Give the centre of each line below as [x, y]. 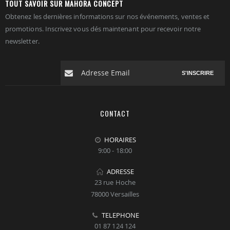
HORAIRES [120, 139]
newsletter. [22, 41]
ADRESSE [120, 171]
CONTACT [115, 113]
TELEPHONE [120, 215]
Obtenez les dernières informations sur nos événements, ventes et [108, 16]
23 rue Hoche [115, 182]
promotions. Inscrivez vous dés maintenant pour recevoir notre [103, 28]
